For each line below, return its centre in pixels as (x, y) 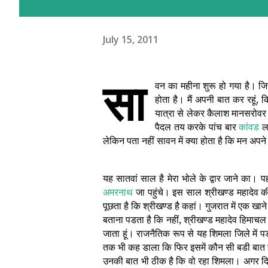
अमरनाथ (118, 192)
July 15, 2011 (131, 39)
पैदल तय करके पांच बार (197, 127)
